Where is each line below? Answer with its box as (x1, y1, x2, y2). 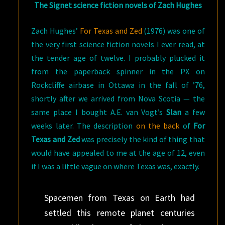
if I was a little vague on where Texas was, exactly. (31, 161, 200, 171)
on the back (136, 120, 180, 131)
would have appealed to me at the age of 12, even (31, 147, 205, 158)
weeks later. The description (31, 120, 136, 131)
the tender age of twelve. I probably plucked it (31, 52, 205, 63)
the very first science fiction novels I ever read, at (31, 39, 205, 49)
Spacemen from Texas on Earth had (44, 191, 195, 203)
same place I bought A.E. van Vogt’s (31, 106, 167, 117)
